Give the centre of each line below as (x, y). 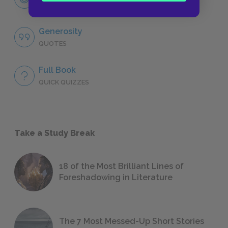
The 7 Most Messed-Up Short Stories (132, 221)
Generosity (61, 32)
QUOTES (53, 44)
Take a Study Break (54, 133)
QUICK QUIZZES (64, 82)
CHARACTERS (61, 5)
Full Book (57, 70)
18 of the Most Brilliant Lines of (121, 166)
